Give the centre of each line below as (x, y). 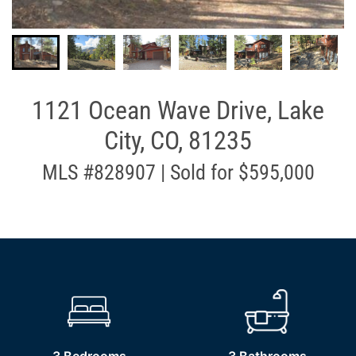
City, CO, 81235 (178, 141)
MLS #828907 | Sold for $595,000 (178, 173)
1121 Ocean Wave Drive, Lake (178, 111)
